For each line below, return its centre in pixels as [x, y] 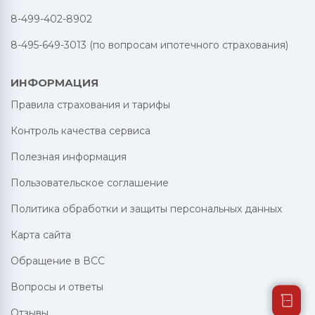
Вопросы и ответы [57, 287]
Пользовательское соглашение [90, 183]
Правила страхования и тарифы [90, 105]
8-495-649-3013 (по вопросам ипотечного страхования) [149, 45]
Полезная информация [69, 157]
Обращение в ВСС [58, 261]
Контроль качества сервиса [81, 131]
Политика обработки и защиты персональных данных [146, 209]
